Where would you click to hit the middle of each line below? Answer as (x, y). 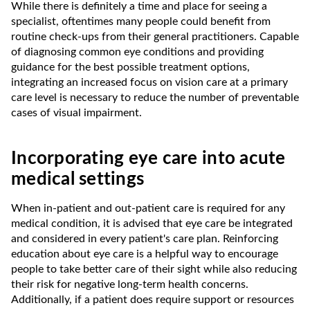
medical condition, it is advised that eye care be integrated (152, 223)
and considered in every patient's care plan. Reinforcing (145, 238)
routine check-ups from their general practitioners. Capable (155, 36)
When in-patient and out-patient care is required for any (148, 208)
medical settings (78, 179)
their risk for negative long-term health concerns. (130, 284)
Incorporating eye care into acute (148, 158)
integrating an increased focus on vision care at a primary (149, 82)
